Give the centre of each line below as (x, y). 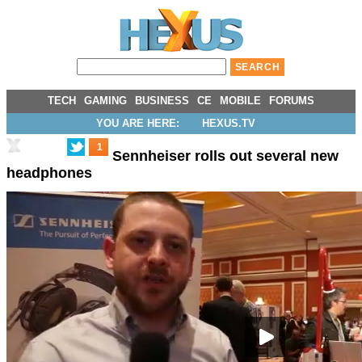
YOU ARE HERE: (137, 123)
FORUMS (292, 101)
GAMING (105, 101)
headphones (49, 173)
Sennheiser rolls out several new (225, 156)
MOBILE (240, 101)
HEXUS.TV (228, 123)
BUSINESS (162, 101)
